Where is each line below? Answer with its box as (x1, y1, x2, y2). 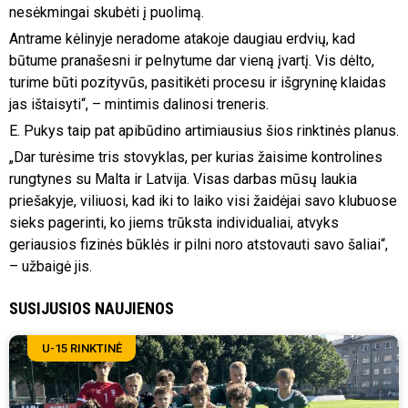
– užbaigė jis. (9, 258, 92, 276)
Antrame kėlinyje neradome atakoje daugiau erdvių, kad (9, 30, 355, 48)
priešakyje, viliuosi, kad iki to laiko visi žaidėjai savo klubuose (9, 192, 397, 210)
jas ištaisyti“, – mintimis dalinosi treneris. (9, 96, 269, 114)
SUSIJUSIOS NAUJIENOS (9, 299, 174, 319)
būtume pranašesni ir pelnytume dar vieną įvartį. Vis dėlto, (9, 52, 374, 70)
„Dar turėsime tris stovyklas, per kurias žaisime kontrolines (9, 148, 382, 167)
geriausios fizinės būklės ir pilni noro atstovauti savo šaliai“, (9, 236, 388, 254)
